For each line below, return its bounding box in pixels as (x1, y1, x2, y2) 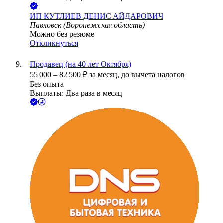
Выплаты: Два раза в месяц (30, 89, 122, 98)
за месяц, (89, 70, 121, 79)
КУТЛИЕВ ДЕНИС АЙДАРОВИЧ (44, 12, 163, 21)
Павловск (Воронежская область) (30, 21, 145, 30)
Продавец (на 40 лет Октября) (30, 60, 131, 69)
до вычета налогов (121, 70, 185, 79)
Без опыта (30, 80, 64, 89)
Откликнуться (30, 39, 78, 48)
